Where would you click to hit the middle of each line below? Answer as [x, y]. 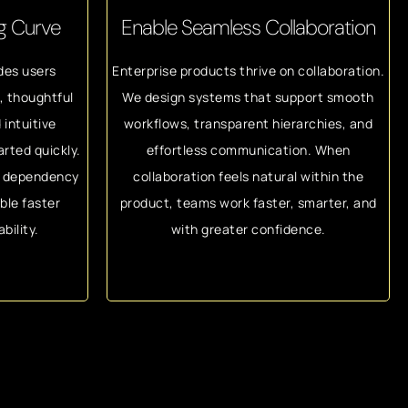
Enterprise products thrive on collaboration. [248, 71]
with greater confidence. [248, 229]
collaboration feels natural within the [248, 176]
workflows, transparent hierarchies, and [248, 123]
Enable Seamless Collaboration [248, 27]
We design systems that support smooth [248, 97]
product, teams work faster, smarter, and [248, 203]
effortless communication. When [248, 150]
